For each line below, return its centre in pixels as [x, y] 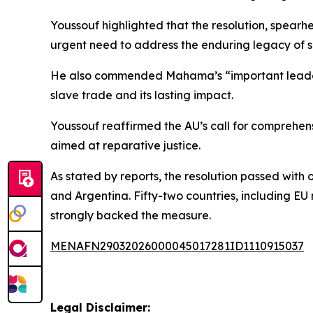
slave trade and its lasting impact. [142, 95]
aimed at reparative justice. [125, 145]
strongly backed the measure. [131, 215]
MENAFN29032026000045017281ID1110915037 [177, 246]
